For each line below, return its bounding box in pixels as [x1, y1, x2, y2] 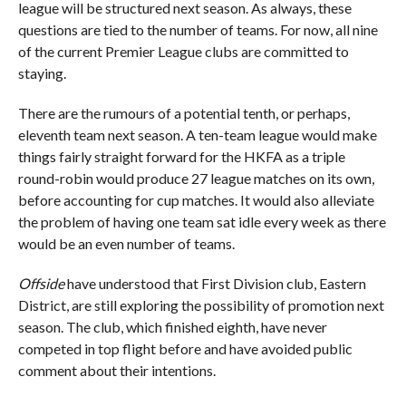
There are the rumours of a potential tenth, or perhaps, [17, 103, 350, 121]
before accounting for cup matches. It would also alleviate [17, 190, 374, 208]
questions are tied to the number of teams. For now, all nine [17, 20, 378, 38]
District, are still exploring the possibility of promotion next [17, 295, 384, 314]
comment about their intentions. [17, 361, 216, 379]
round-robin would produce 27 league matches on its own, [17, 169, 374, 187]
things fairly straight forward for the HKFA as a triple [17, 147, 345, 165]
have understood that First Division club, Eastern [66, 274, 366, 292]
